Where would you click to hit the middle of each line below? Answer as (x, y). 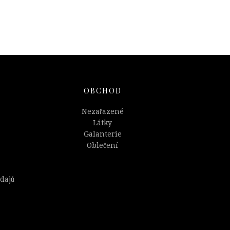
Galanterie (102, 134)
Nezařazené (102, 112)
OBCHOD (102, 91)
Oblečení (103, 146)
